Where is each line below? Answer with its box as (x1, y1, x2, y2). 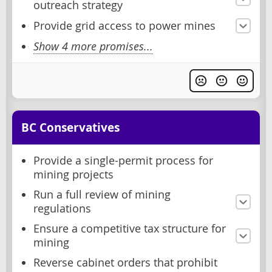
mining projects (33, 168, 114, 182)
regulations (33, 202, 91, 216)
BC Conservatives (21, 120, 120, 136)
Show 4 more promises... (33, 39, 153, 54)
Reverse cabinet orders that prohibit (33, 256, 217, 270)
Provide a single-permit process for (33, 154, 213, 168)
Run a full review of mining (33, 188, 171, 202)
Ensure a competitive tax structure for (33, 222, 226, 236)
